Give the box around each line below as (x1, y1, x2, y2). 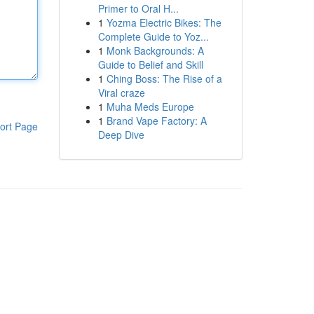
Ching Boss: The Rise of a (106, 71, 222, 86)
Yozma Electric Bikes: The (106, 15, 221, 29)
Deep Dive (97, 128, 144, 142)
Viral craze (97, 86, 145, 100)
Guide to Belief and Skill (97, 57, 203, 71)
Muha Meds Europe (106, 100, 194, 114)
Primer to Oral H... (97, 1, 179, 15)
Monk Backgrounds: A (106, 43, 204, 57)
